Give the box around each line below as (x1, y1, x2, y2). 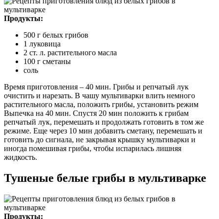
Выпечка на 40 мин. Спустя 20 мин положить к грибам (4, 109, 189, 118)
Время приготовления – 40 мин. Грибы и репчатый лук (4, 83, 189, 91)
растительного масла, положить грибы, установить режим (4, 100, 198, 109)
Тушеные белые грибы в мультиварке (4, 172, 206, 185)
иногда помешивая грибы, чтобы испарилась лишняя (4, 144, 181, 153)
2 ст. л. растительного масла (23, 48, 117, 57)
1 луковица (23, 40, 61, 48)
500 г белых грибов (23, 31, 88, 40)
